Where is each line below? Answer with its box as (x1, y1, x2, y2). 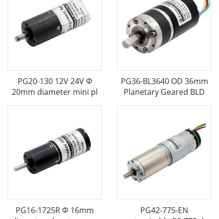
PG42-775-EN (140, 205, 188, 216)
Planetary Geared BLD (124, 87, 205, 97)
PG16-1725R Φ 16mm (16, 205, 94, 216)
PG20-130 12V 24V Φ (17, 76, 92, 87)
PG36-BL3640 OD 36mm (120, 76, 208, 87)
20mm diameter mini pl (12, 87, 98, 97)
